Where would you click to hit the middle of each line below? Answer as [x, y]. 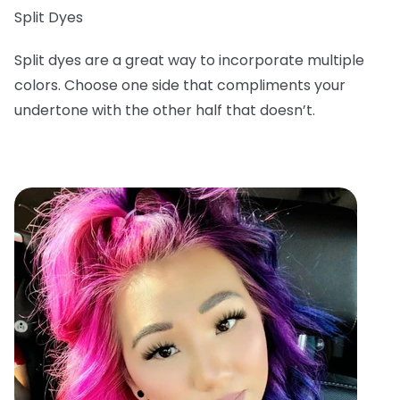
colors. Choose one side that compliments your [180, 85]
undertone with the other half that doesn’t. [165, 110]
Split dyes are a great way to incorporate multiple [189, 60]
